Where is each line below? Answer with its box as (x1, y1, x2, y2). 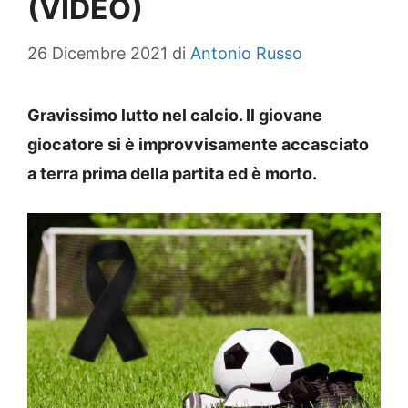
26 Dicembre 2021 (27, 43, 168, 63)
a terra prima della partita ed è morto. (27, 163, 317, 183)
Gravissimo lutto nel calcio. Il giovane (27, 105, 322, 125)
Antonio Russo (190, 43, 302, 63)
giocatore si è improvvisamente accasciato (27, 134, 369, 154)
